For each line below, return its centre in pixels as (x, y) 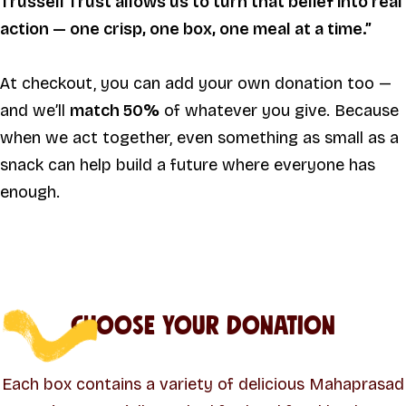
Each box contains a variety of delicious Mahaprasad (203, 384)
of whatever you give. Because (279, 111)
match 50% (115, 111)
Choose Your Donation (203, 326)
